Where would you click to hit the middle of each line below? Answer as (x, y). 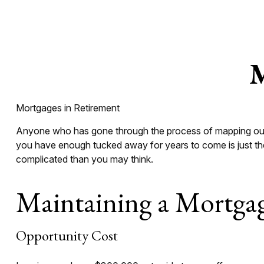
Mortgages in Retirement (67, 108)
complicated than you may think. (84, 159)
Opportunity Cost (67, 235)
